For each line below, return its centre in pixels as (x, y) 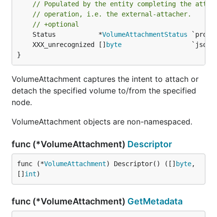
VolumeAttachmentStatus (145, 34)
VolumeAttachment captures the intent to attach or (105, 79)
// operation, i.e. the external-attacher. (112, 14)
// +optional (56, 24)
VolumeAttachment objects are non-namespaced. (102, 122)
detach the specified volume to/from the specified (104, 91)
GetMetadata (155, 201)
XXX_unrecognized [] (69, 45)
